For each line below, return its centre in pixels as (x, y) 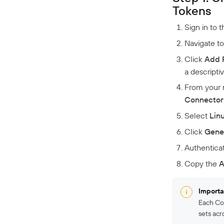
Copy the (202, 163)
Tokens (192, 10)
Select (197, 116)
